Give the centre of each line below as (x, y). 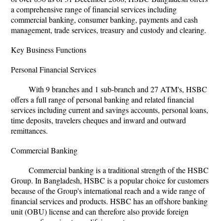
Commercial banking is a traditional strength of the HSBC (119, 170)
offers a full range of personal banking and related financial (102, 99)
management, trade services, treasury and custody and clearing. (109, 30)
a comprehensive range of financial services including (94, 9)
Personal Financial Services (54, 69)
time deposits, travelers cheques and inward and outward (98, 120)
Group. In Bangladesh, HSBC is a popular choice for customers (110, 180)
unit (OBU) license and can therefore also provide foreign (100, 211)
